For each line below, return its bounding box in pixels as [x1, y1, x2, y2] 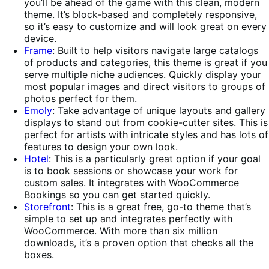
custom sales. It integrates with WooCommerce [24, 177, 239, 189]
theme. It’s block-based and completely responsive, [24, 8, 257, 21]
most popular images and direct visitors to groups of [24, 80, 265, 93]
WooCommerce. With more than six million [24, 225, 217, 237]
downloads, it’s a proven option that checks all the [24, 237, 253, 249]
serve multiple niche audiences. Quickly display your [24, 68, 261, 81]
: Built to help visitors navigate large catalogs [52, 44, 258, 57]
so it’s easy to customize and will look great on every [24, 20, 267, 33]
